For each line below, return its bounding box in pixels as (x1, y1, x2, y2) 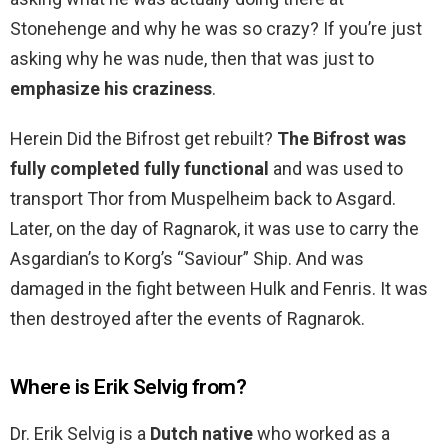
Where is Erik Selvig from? (10, 375, 247, 400)
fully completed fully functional (10, 158, 269, 180)
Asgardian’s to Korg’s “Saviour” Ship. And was (10, 248, 364, 270)
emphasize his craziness (10, 78, 212, 100)
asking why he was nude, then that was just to (10, 48, 374, 70)
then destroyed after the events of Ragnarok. (10, 308, 365, 330)
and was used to (269, 158, 403, 180)
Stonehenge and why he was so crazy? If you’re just (10, 18, 422, 40)
